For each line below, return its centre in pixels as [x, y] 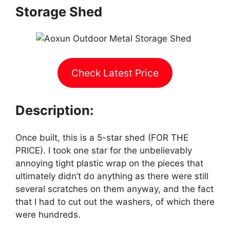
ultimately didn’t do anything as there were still [112, 176]
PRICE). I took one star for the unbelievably [104, 150]
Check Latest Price [115, 73]
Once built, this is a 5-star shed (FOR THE [102, 137]
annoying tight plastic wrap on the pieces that [109, 163]
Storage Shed [59, 11]
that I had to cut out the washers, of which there [115, 202]
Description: [55, 110]
